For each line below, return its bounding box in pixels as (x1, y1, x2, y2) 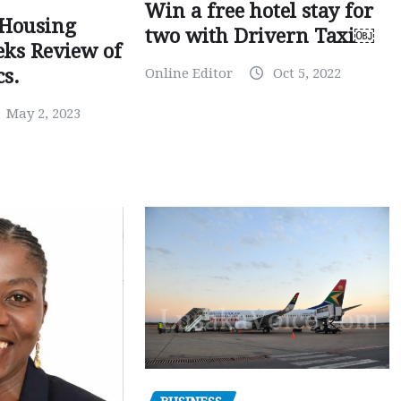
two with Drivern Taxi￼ (144, 25, 374, 48)
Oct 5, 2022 (272, 65, 341, 82)
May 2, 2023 (6, 106, 81, 123)
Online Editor (144, 65, 233, 82)
